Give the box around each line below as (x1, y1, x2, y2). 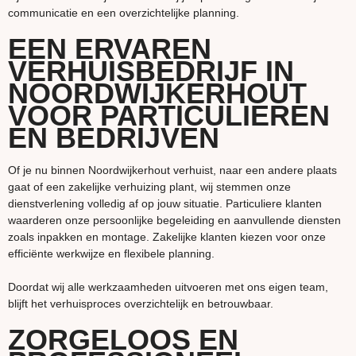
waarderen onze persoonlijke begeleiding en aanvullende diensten (8, 214, 341, 227)
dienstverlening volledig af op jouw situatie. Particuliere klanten (8, 197, 322, 211)
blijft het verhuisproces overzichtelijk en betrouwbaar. (8, 297, 273, 311)
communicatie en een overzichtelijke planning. (8, 6, 239, 20)
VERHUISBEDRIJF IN (8, 55, 294, 88)
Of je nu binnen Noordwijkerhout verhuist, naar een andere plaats (8, 164, 337, 177)
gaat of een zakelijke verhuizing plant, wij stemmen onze (8, 180, 291, 194)
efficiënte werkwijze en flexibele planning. (8, 247, 215, 261)
